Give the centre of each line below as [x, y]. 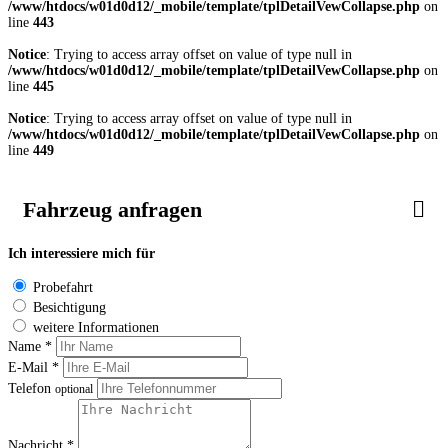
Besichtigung [69, 308]
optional [74, 390]
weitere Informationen [96, 328]
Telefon [31, 389]
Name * [30, 347]
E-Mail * [33, 368]
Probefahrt [63, 288]
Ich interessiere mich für [81, 254]
